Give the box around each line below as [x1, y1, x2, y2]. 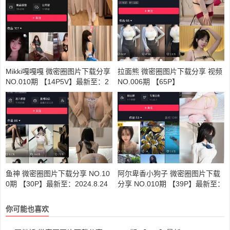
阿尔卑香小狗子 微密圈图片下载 [118, 169, 220, 178]
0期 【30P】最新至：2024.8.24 [6, 179, 108, 188]
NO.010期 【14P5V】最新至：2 [6, 78, 109, 86]
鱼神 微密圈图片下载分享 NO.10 [6, 169, 110, 178]
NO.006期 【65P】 [118, 78, 179, 86]
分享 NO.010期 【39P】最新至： [118, 179, 224, 188]
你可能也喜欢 [6, 204, 49, 213]
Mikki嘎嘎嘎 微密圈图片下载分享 [6, 67, 110, 76]
